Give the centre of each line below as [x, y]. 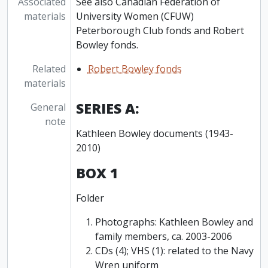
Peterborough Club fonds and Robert [160, 31]
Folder [90, 198]
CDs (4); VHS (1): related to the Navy [174, 251]
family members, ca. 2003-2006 [163, 237]
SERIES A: [107, 109]
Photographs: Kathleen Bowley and [174, 222]
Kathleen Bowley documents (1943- [154, 134]
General [48, 107]
